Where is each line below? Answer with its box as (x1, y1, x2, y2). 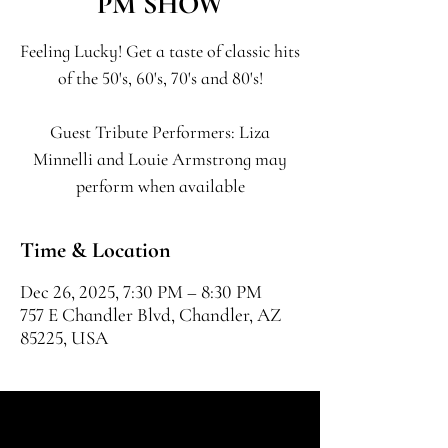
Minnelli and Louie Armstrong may (33, 148, 287, 170)
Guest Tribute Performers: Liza (50, 121, 270, 143)
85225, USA (20, 326, 108, 349)
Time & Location (20, 237, 171, 263)
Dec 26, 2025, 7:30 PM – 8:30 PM (20, 280, 262, 303)
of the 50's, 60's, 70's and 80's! (57, 67, 263, 89)
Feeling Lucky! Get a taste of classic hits (20, 40, 300, 62)
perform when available (75, 175, 245, 197)
